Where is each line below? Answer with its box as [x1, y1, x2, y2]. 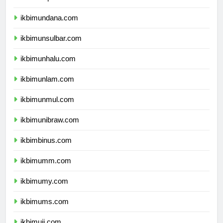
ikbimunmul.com [20, 104, 74, 113]
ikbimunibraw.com [20, 124, 79, 133]
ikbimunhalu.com [20, 63, 76, 72]
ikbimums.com [20, 206, 69, 215]
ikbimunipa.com [20, 2, 72, 11]
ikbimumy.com [20, 186, 68, 195]
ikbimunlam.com [20, 84, 74, 93]
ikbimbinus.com [20, 145, 72, 154]
